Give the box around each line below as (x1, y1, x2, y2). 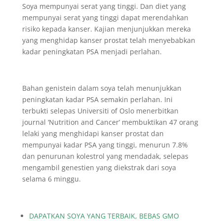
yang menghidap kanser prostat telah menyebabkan (22, 36, 195, 45)
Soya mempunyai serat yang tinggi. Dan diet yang (22, 1, 186, 11)
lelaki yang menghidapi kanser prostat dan (22, 129, 164, 138)
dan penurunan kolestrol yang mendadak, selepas (22, 151, 188, 161)
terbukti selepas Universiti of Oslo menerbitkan (22, 106, 179, 115)
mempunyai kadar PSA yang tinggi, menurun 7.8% (22, 140, 188, 149)
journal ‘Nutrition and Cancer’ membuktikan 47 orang (22, 117, 198, 127)
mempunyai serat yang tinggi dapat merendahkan (22, 13, 188, 22)
